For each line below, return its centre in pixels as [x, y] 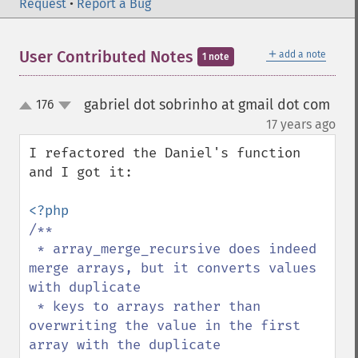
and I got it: [81, 172]
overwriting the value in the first [165, 326]
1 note [216, 57]
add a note [302, 54]
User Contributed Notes [108, 57]
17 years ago [301, 124]
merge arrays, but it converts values [173, 268]
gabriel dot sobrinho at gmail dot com [207, 105]
